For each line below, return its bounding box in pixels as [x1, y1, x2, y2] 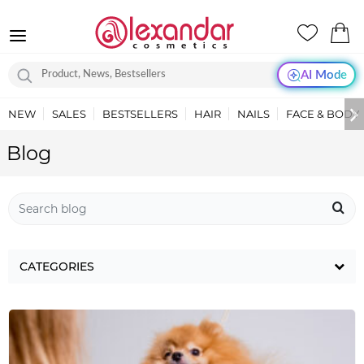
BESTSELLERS [102, 107, 178, 120]
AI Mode [300, 68, 347, 81]
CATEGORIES [19, 259, 94, 274]
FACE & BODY [286, 107, 359, 120]
